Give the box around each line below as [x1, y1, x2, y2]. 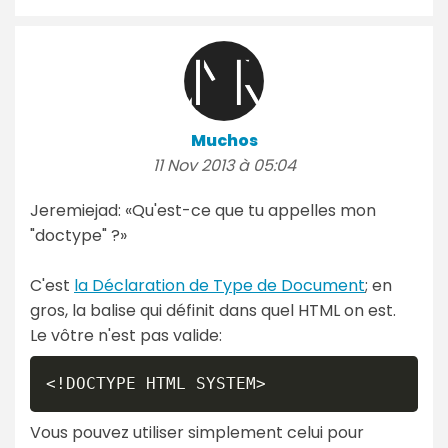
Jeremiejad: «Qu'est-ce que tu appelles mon [30, 198, 376, 222]
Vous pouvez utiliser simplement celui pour [30, 420, 364, 444]
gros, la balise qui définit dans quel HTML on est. [30, 298, 396, 322]
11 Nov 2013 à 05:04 [152, 153, 296, 177]
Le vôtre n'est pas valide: [30, 323, 222, 347]
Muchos [190, 128, 258, 152]
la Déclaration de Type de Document [74, 273, 365, 297]
